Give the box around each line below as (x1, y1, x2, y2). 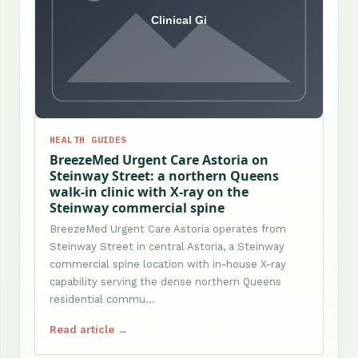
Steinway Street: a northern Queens (50, 166, 279, 185)
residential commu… (50, 292, 155, 305)
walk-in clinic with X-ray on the (50, 182, 249, 201)
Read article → (50, 323, 128, 336)
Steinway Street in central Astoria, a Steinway (50, 240, 284, 253)
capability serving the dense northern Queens (50, 275, 281, 288)
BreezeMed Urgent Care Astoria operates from (50, 222, 286, 235)
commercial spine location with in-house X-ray (50, 257, 286, 270)
